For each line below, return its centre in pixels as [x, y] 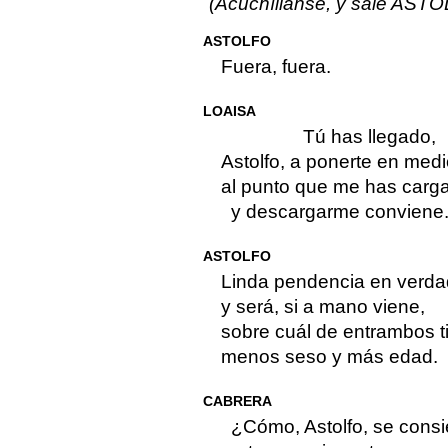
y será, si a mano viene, [322, 307]
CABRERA [237, 401]
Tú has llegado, [369, 137]
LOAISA [229, 111]
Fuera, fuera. [275, 67]
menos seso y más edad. [329, 357]
